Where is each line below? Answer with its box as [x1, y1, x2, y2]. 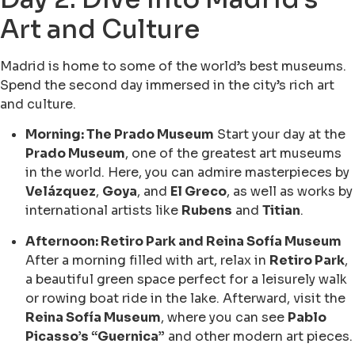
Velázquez [25, 183, 96, 200]
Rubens [181, 202, 232, 219]
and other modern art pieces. [165, 327, 353, 345]
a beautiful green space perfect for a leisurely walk [25, 270, 347, 288]
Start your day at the [214, 126, 345, 143]
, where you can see [161, 308, 288, 326]
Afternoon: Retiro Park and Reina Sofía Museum [25, 232, 342, 250]
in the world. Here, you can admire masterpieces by [25, 164, 349, 181]
